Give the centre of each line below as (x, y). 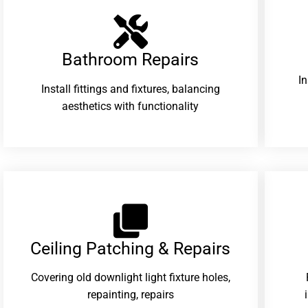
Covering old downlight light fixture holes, (130, 278)
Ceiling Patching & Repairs (131, 249)
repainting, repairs (130, 295)
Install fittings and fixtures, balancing (130, 89)
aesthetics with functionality (131, 106)
